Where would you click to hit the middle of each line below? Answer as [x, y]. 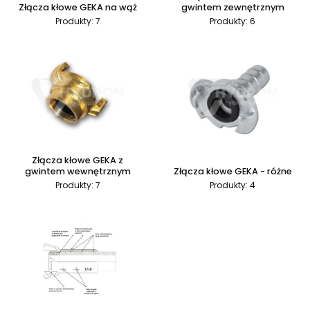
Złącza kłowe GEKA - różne [232, 171]
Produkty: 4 [232, 185]
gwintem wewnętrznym [77, 171]
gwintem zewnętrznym [232, 7]
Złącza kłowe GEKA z [77, 160]
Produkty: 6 [232, 21]
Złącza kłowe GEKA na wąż [77, 7]
